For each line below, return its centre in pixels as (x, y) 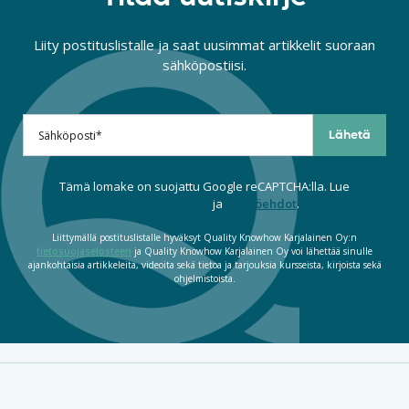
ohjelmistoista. (204, 278)
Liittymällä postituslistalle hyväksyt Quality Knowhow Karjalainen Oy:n (204, 237)
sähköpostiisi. (204, 65)
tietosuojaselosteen (84, 251)
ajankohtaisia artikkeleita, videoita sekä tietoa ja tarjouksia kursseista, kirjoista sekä (204, 264)
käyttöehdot (261, 204)
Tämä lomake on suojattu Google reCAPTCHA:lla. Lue (204, 187)
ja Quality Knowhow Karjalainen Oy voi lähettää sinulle (252, 251)
